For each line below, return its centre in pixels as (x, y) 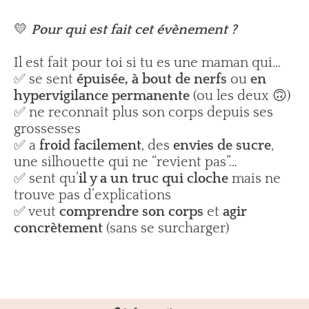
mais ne (255, 179)
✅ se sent (45, 79)
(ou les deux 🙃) (240, 96)
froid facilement (90, 146)
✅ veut (37, 212)
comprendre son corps (131, 212)
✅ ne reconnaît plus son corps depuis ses (143, 112)
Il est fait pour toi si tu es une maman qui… (147, 63)
